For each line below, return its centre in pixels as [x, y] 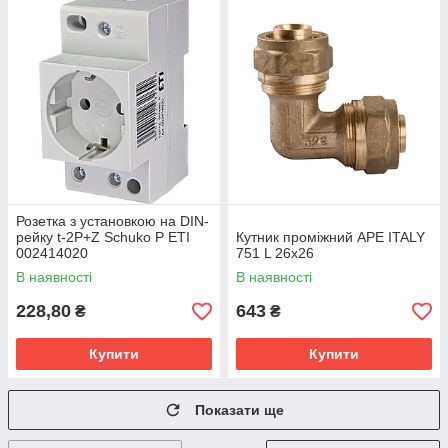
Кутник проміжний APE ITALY [330, 237]
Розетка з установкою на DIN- [112, 221]
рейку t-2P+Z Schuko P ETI [103, 237]
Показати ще [239, 410]
